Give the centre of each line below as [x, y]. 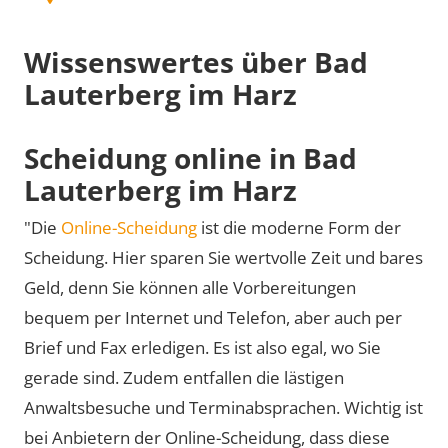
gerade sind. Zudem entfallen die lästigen [184, 377]
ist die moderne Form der [299, 227]
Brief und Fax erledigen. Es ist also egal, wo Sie [202, 347]
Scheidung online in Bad [190, 157]
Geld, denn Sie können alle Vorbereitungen [190, 287]
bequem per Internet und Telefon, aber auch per [213, 317]
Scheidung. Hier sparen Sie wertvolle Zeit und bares [223, 257]
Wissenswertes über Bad [196, 61]
